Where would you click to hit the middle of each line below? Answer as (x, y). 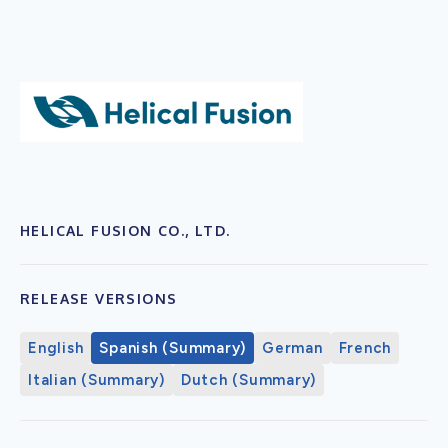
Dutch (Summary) (248, 379)
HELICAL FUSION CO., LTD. (125, 230)
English (56, 347)
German (292, 347)
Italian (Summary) (96, 379)
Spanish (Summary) (172, 347)
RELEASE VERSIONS (99, 298)
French (364, 347)
